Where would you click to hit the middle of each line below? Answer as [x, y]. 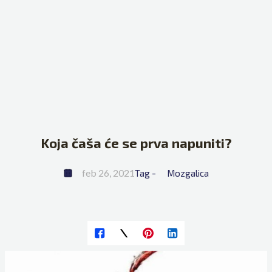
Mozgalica [188, 173]
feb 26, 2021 [108, 173]
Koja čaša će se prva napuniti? [136, 143]
